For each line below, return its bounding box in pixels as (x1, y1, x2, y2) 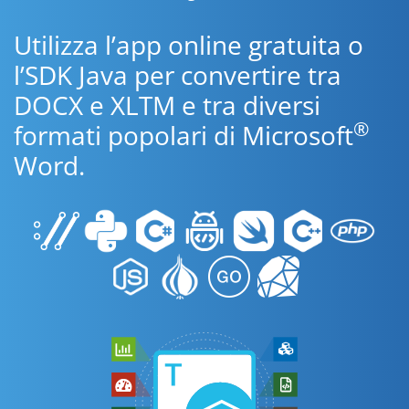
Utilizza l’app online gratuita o (14, 27, 363, 62)
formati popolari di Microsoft (14, 118, 353, 152)
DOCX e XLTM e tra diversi (14, 88, 320, 122)
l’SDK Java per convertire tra (14, 58, 341, 92)
